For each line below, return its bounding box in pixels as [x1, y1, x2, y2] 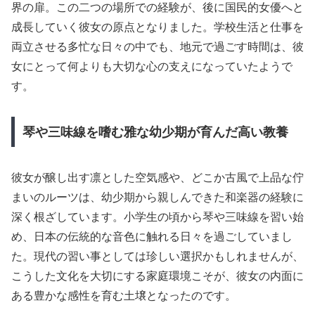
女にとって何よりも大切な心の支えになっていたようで [11, 60, 292, 72]
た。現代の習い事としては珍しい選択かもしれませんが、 [11, 250, 304, 262]
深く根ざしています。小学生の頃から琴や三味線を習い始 [11, 210, 304, 223]
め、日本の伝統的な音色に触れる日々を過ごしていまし [11, 230, 292, 243]
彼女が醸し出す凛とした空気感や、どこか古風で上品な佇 [11, 171, 304, 184]
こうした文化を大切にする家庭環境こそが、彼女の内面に [11, 269, 304, 282]
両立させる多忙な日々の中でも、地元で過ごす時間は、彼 [11, 40, 304, 53]
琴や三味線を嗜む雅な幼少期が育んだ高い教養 [22, 124, 288, 139]
